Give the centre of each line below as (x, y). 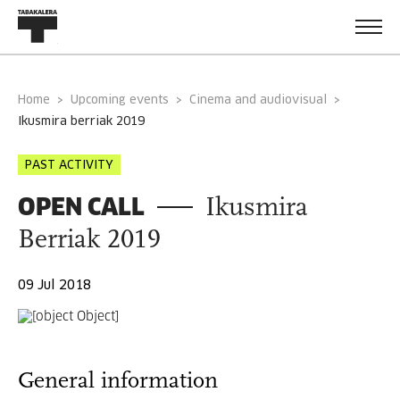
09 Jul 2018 (54, 286)
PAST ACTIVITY (69, 166)
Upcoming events (124, 100)
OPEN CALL (81, 207)
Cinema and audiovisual (258, 100)
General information (118, 382)
